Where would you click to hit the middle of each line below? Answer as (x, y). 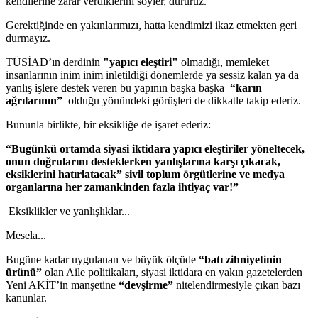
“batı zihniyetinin (240, 260)
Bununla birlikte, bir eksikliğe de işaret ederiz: (108, 125)
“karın (245, 88)
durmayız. (28, 38)
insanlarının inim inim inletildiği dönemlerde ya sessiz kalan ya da (152, 75)
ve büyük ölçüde (160, 260)
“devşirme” (147, 285)
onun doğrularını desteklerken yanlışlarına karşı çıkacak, (143, 162)
